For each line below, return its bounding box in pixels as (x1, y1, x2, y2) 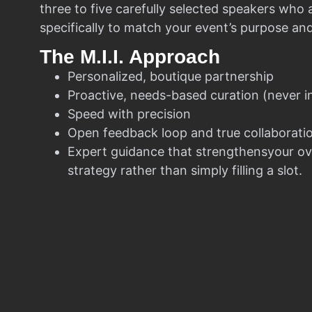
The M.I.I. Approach (40, 45, 220, 68)
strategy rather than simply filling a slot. (68, 162, 302, 178)
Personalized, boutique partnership (68, 68, 274, 84)
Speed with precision (68, 106, 191, 121)
